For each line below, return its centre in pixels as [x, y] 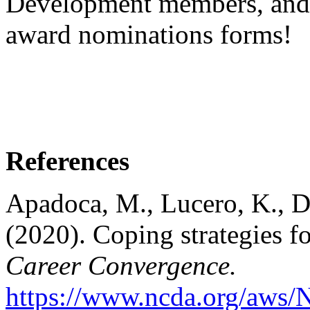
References [67, 161]
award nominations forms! [149, 34]
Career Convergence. [121, 265]
